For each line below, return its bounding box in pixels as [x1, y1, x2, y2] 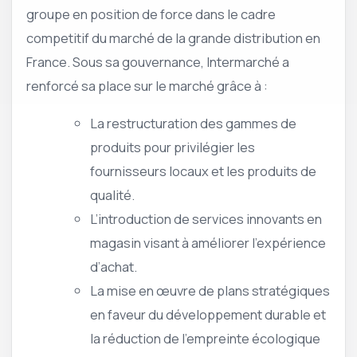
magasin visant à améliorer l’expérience [90, 233, 326, 252]
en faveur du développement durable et [90, 304, 326, 324]
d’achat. [90, 257, 137, 276]
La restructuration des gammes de [90, 113, 296, 132]
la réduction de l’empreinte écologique [90, 328, 320, 347]
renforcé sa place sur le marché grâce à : [26, 76, 268, 96]
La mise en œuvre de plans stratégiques [90, 280, 330, 300]
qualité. [90, 185, 135, 204]
